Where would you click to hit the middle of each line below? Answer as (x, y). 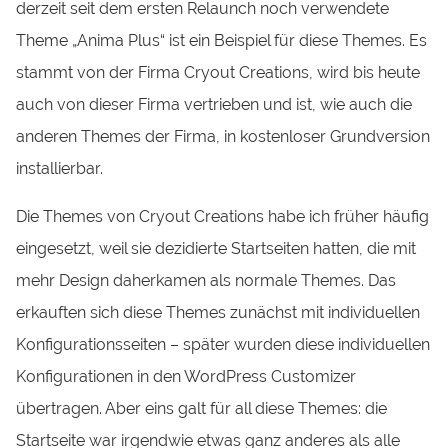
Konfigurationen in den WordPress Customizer (186, 377)
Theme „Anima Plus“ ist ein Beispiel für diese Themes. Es (222, 40)
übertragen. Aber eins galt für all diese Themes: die (202, 409)
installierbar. (60, 168)
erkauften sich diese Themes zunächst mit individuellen (218, 313)
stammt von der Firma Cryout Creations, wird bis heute (218, 72)
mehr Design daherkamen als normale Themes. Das (206, 281)
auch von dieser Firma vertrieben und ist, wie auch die (214, 104)
